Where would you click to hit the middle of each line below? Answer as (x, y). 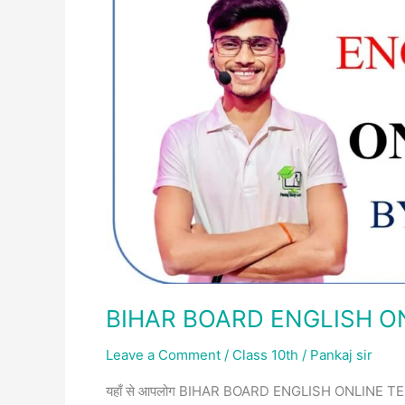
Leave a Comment (163, 355)
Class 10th (265, 355)
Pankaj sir (341, 355)
